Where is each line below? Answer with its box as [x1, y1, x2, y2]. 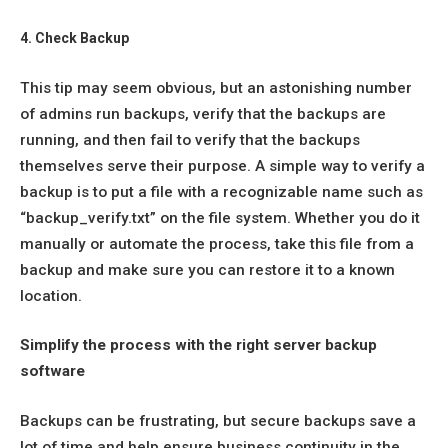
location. [20, 286, 82, 305]
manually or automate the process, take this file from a [20, 234, 414, 253]
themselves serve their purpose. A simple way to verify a [20, 156, 425, 175]
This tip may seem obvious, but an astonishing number [20, 78, 412, 97]
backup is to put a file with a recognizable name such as [20, 182, 423, 201]
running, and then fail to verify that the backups [20, 130, 360, 149]
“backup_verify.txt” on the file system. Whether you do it [20, 208, 420, 227]
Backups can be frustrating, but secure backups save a [20, 411, 416, 430]
